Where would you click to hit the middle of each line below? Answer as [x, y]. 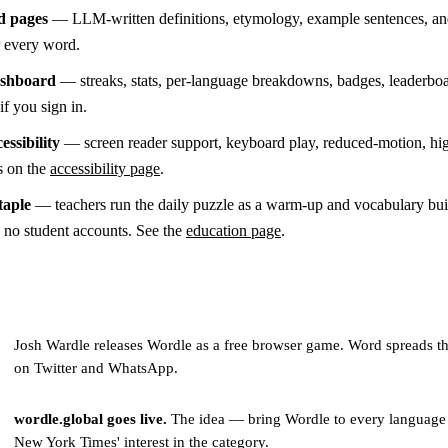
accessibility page [105, 168]
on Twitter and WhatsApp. [96, 367]
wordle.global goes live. [90, 418]
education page [233, 230]
